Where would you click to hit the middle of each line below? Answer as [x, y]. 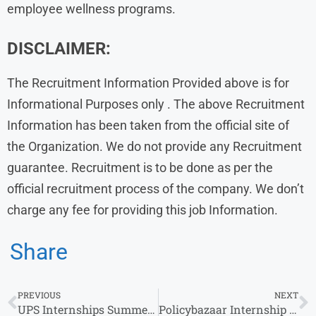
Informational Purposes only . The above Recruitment [156, 104]
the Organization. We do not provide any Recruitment [154, 146]
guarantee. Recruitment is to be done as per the [140, 167]
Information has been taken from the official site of [148, 125]
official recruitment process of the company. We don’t [156, 188]
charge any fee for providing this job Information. [142, 209]
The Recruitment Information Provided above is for [148, 83]
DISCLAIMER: [59, 48]
